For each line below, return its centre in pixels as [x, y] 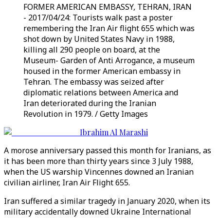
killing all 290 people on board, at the [92, 50]
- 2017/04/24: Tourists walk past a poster [98, 18]
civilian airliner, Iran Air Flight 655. [67, 182]
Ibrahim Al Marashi [114, 132]
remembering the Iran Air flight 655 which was [109, 28]
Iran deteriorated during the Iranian [90, 103]
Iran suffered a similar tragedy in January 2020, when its [107, 201]
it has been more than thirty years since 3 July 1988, [99, 161]
